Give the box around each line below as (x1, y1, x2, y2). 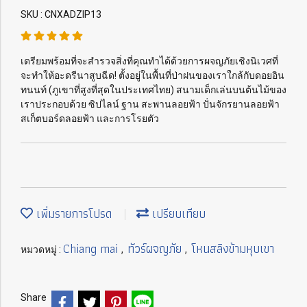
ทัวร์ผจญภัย (127, 238, 185, 258)
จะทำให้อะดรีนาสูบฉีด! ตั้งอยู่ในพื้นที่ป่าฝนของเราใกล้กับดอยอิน (21, 70, 284, 81)
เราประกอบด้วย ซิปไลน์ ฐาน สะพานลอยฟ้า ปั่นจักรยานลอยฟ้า (21, 99, 280, 110)
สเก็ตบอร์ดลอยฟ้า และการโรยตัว (21, 113, 159, 124)
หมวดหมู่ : (21, 244, 63, 255)
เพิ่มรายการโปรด (33, 204, 112, 223)
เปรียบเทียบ (149, 204, 206, 223)
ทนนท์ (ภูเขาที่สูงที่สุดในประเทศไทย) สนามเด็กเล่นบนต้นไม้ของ (21, 84, 286, 95)
